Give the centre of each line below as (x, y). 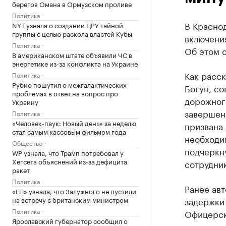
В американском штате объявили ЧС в (72, 54)
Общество (27, 143)
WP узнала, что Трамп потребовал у (68, 152)
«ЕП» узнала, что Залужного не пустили (74, 191)
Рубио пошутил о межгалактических (69, 84)
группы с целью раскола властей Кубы (72, 33)
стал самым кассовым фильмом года (69, 131)
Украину (25, 101)
